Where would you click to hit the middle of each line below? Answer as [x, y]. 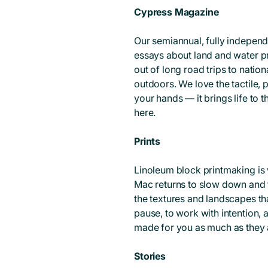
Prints [147, 141]
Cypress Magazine [176, 12]
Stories [150, 256]
